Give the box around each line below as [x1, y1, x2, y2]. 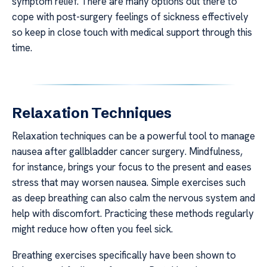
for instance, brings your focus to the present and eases [12, 160, 252, 173]
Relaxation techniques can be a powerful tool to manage [12, 129, 255, 142]
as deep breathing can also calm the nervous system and [12, 191, 255, 204]
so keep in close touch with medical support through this [12, 25, 252, 39]
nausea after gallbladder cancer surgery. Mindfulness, [12, 144, 243, 158]
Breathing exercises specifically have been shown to [12, 249, 236, 262]
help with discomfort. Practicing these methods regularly [12, 206, 254, 220]
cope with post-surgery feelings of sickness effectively [12, 10, 249, 23]
